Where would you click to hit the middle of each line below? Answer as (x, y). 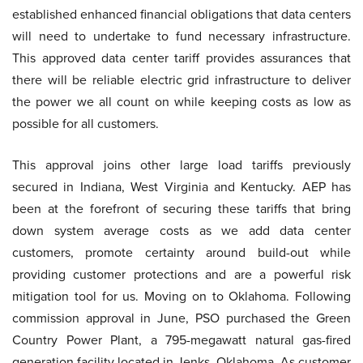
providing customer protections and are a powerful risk (181, 274)
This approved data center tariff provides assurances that (181, 58)
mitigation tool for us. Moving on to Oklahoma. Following (181, 296)
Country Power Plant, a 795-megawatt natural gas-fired (181, 340)
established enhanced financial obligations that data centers (181, 14)
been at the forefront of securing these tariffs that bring (181, 209)
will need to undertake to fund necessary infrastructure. (181, 36)
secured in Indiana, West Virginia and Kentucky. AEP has (181, 187)
